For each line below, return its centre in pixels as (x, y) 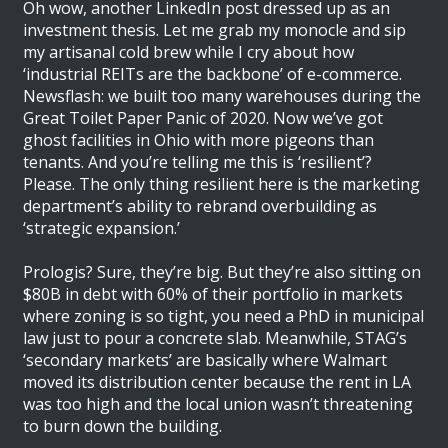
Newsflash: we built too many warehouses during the (222, 95)
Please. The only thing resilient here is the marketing (222, 183)
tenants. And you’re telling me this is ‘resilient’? (198, 161)
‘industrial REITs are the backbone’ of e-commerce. (213, 73)
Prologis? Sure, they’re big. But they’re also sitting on (222, 271)
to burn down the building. (123, 425)
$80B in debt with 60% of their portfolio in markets (213, 293)
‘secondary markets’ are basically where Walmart (205, 359)
